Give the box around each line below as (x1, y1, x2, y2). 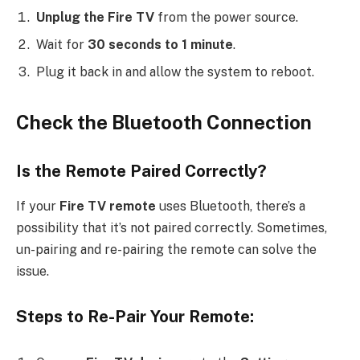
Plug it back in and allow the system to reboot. (36, 64, 314, 80)
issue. (16, 264, 49, 280)
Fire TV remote (59, 198, 156, 215)
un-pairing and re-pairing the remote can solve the (16, 242, 317, 258)
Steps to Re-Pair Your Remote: (16, 306, 254, 326)
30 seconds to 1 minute (88, 37, 233, 53)
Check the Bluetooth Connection (16, 111, 312, 134)
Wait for (36, 37, 88, 53)
